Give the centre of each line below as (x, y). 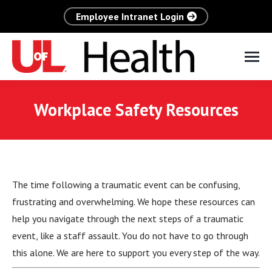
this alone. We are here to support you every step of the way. (136, 253)
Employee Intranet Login (130, 16)
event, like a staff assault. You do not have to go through (130, 236)
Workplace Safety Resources (136, 110)
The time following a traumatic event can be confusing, (126, 185)
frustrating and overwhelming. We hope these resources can (134, 202)
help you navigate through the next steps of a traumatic (128, 219)
